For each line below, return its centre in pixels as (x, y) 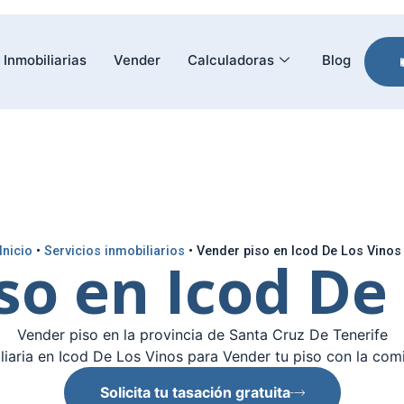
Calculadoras (231, 60)
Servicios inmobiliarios (115, 251)
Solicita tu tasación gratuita (195, 393)
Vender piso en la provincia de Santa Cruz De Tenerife (202, 335)
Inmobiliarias (45, 60)
